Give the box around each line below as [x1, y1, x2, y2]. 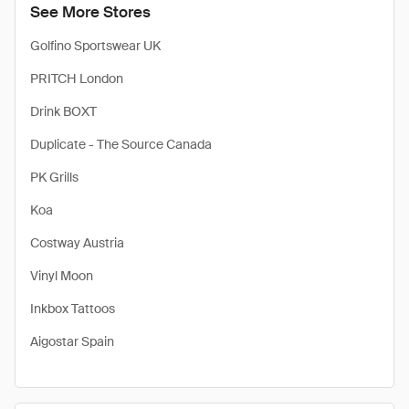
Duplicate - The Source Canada [30, 136, 212, 152]
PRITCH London [30, 70, 123, 87]
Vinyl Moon [30, 267, 93, 284]
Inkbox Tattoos [30, 300, 115, 317]
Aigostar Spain [30, 333, 114, 350]
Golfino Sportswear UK [30, 37, 161, 54]
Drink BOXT [30, 103, 97, 120]
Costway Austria [30, 235, 124, 251]
